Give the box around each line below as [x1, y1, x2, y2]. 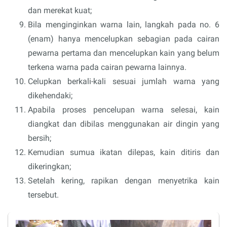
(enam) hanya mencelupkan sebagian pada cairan [28, 34, 219, 44]
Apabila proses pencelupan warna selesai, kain [28, 105, 219, 115]
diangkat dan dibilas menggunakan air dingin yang [28, 119, 219, 129]
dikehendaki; [28, 91, 72, 101]
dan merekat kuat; [28, 6, 92, 16]
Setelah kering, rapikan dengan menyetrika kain [28, 176, 219, 186]
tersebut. [28, 190, 59, 200]
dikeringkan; [28, 162, 71, 172]
